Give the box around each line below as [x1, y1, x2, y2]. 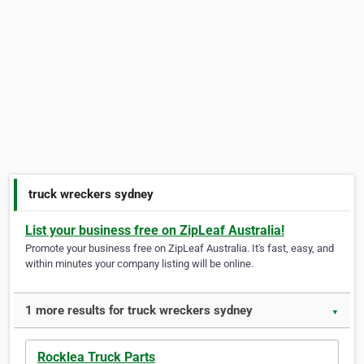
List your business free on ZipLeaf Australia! [25, 223, 284, 239]
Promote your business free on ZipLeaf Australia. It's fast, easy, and [25, 242, 334, 255]
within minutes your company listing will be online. [25, 258, 253, 271]
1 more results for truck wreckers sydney [25, 303, 253, 318]
